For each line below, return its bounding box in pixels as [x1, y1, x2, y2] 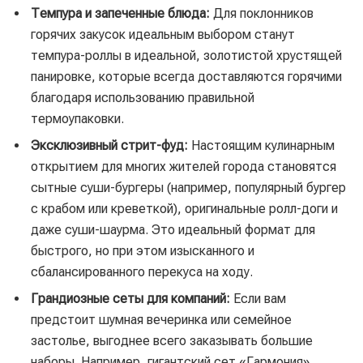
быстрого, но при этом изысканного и [31, 242, 254, 258]
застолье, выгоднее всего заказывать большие [31, 332, 313, 348]
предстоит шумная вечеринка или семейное [31, 311, 292, 327]
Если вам [230, 290, 286, 306]
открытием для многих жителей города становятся [31, 158, 336, 174]
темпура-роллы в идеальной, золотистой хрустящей [31, 47, 342, 63]
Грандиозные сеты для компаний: [31, 290, 230, 306]
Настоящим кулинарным [188, 137, 335, 153]
